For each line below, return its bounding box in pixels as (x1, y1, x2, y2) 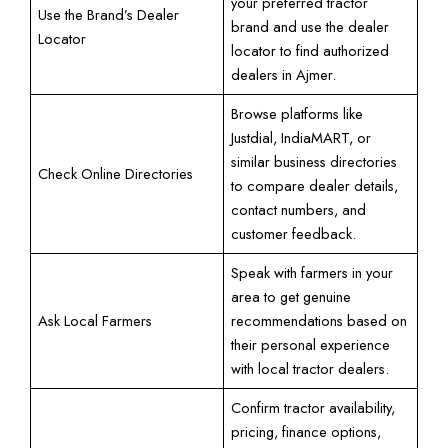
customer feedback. (231, 222, 357, 244)
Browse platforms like (231, 102, 364, 124)
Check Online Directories (38, 162, 194, 184)
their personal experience (231, 333, 391, 355)
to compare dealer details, (231, 174, 399, 196)
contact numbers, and (231, 198, 367, 220)
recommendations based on (231, 309, 408, 331)
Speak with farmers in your (231, 261, 394, 283)
